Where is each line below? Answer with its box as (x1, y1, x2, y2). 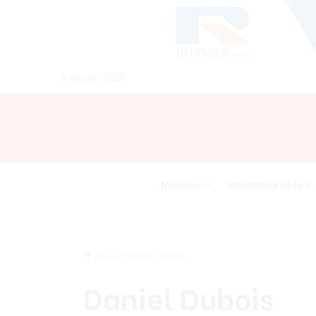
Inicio (92, 250, 117, 261)
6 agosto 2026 (61, 72, 126, 83)
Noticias (160, 176, 200, 191)
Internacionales (227, 176, 302, 191)
